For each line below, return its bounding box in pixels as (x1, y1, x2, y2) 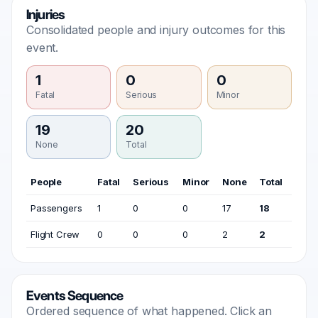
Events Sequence (26, 287, 124, 304)
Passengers (31, 202, 82, 214)
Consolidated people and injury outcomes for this (26, 23, 286, 37)
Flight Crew (31, 229, 80, 240)
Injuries (26, 6, 65, 23)
